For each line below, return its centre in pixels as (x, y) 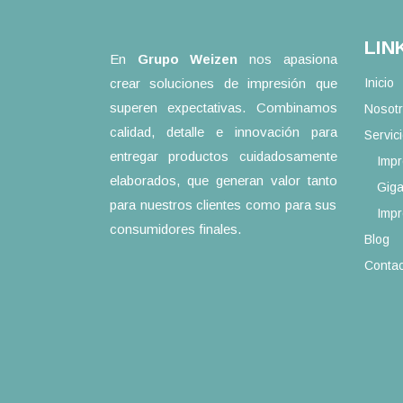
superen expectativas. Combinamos (224, 107)
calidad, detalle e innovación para (224, 131)
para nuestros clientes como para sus (224, 204)
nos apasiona (287, 58)
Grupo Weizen (188, 58)
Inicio (379, 82)
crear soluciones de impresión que (224, 83)
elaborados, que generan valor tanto (224, 180)
